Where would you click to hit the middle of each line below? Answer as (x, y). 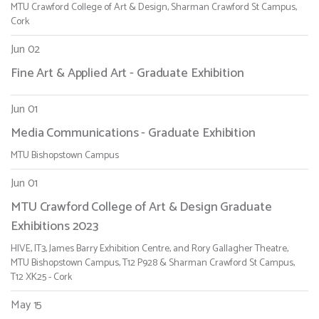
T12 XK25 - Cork (41, 278)
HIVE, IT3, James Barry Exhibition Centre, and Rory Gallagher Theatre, (150, 249)
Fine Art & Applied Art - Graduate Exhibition (127, 74)
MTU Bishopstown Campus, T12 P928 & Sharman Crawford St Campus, (153, 263)
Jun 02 (26, 50)
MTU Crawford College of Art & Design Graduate (141, 208)
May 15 (27, 305)
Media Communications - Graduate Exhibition (133, 134)
